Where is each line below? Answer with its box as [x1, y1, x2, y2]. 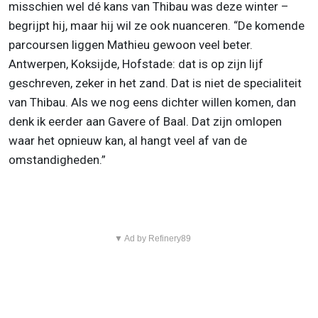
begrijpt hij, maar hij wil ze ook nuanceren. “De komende [9, 18, 305, 33]
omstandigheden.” [9, 153, 106, 168]
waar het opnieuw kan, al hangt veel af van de [9, 133, 247, 148]
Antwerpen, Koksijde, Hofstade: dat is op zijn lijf [9, 57, 263, 72]
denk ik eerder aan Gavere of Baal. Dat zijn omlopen [9, 114, 282, 129]
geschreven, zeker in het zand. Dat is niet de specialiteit [9, 76, 302, 91]
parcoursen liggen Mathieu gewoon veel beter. [9, 38, 253, 53]
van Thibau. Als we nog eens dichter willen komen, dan [9, 95, 296, 110]
